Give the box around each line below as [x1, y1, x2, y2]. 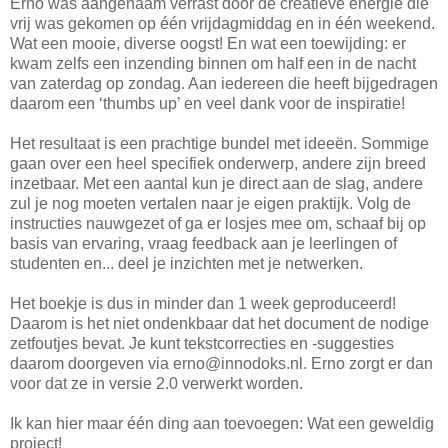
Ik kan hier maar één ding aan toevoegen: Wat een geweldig [10, 414, 434, 432]
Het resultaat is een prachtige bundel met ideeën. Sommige [10, 134, 429, 152]
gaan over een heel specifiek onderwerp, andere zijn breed [10, 154, 426, 172]
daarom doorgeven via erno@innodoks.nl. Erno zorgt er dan [10, 354, 433, 372]
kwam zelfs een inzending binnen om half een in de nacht [10, 54, 416, 72]
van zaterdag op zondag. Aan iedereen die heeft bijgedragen [10, 74, 438, 92]
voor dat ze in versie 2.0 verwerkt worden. [10, 374, 303, 392]
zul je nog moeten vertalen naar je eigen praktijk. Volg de [10, 194, 411, 212]
